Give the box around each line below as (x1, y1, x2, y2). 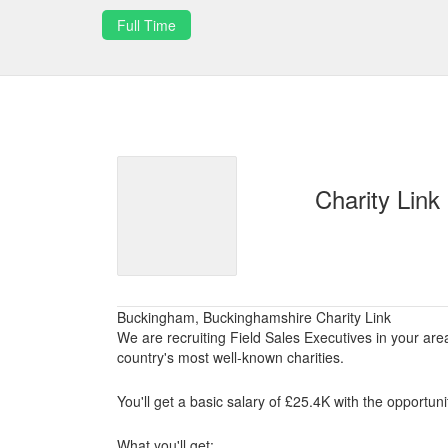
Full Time (117, 15, 176, 35)
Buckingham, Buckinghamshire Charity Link (117, 307, 391, 327)
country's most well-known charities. (117, 347, 344, 367)
